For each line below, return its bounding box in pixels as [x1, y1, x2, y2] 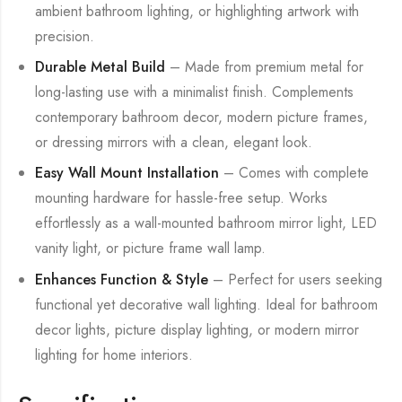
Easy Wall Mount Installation [35, 162, 220, 184]
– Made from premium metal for [165, 56, 364, 77]
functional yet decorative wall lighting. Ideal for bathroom [35, 293, 379, 315]
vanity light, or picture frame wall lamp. [35, 238, 267, 259]
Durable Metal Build [35, 56, 166, 77]
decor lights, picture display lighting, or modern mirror [35, 319, 360, 340]
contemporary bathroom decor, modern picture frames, [35, 106, 369, 127]
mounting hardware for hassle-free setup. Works [35, 188, 328, 209]
